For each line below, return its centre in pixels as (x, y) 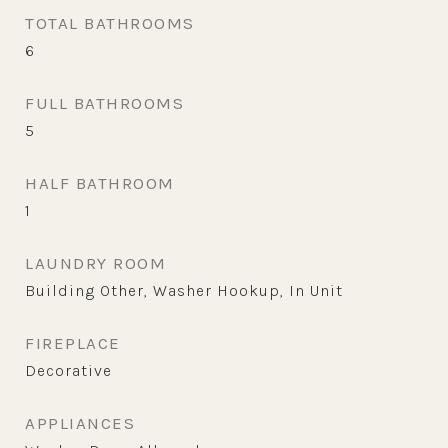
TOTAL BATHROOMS (110, 23)
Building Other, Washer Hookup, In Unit (184, 290)
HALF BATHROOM (100, 183)
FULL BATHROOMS (104, 103)
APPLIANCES (80, 423)
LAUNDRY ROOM (95, 263)
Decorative (68, 370)
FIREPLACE (73, 343)
